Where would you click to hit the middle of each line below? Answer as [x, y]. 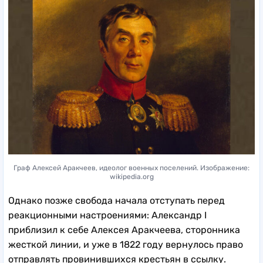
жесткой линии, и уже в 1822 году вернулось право [126, 244]
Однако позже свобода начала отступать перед [117, 200]
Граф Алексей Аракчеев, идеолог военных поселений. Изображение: [131, 168]
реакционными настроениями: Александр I [107, 215]
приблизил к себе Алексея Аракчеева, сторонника [124, 230]
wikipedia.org [131, 176]
